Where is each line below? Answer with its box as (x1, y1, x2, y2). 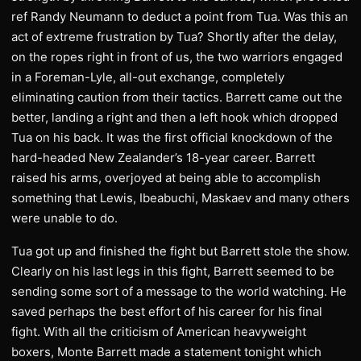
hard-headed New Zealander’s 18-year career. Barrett (11, 150, 315, 165)
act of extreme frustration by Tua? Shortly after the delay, (11, 29, 337, 44)
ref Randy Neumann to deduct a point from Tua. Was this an (11, 9, 348, 24)
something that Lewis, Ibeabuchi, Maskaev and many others (11, 190, 350, 205)
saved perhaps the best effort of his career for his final (11, 304, 322, 319)
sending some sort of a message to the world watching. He (11, 284, 346, 299)
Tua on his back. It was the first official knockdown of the (11, 130, 333, 145)
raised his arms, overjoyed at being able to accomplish (11, 170, 321, 185)
